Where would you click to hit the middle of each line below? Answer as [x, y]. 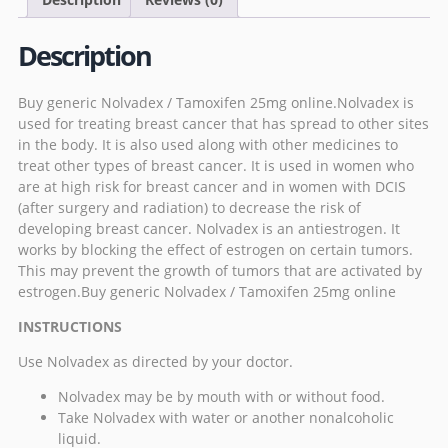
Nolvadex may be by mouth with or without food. [221, 397]
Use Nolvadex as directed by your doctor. [155, 362]
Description [84, 55]
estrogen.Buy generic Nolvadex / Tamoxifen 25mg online [207, 292]
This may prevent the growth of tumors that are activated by [220, 271]
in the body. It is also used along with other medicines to [208, 145]
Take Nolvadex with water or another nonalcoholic [226, 418]
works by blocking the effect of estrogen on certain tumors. [215, 250]
